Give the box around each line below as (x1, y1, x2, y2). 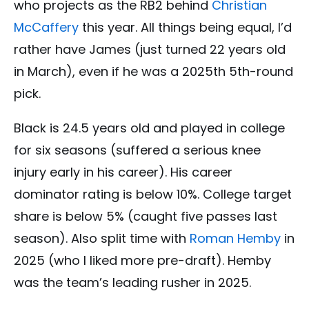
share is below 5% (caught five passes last (14, 207, 277, 225)
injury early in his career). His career (14, 163, 232, 181)
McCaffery (14, 18, 79, 36)
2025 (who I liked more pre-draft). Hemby (14, 251, 271, 269)
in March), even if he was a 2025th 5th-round (14, 62, 293, 80)
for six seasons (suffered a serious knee (14, 141, 261, 159)
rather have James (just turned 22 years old (14, 40, 286, 58)
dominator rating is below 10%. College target (14, 185, 292, 203)
